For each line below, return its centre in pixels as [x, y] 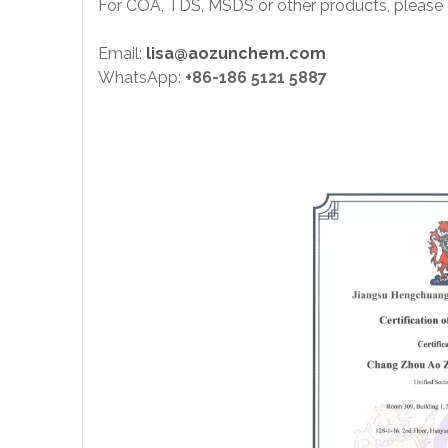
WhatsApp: [141, 77]
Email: [122, 53]
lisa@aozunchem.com [236, 53]
